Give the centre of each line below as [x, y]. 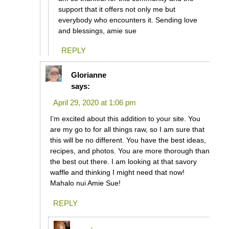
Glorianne [89, 75]
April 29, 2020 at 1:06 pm [94, 103]
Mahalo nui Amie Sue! [85, 183]
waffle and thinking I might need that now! [117, 173]
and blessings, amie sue [97, 30]
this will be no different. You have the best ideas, [128, 140]
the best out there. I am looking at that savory [123, 162]
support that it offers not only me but [117, 9]
